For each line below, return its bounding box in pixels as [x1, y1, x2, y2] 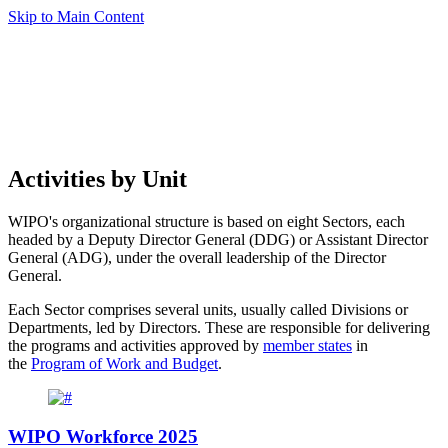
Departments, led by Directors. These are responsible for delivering [8, 318, 430, 336]
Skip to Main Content [8, 8, 144, 25]
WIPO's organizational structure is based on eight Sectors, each [8, 212, 405, 230]
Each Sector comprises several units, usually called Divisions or [8, 300, 408, 318]
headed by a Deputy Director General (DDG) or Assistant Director [8, 230, 428, 248]
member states [263, 336, 352, 354]
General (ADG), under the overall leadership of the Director [8, 248, 386, 266]
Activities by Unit [8, 165, 187, 192]
